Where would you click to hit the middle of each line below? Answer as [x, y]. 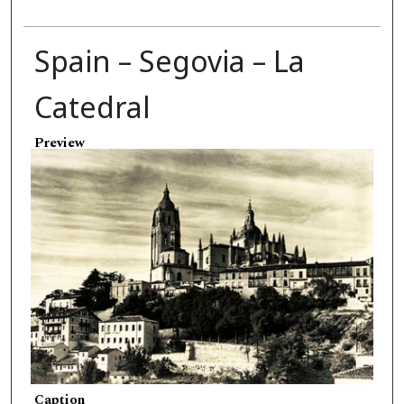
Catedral [92, 107]
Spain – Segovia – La [169, 61]
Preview [59, 143]
